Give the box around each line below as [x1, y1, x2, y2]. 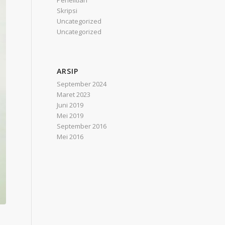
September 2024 [57, 79, 107, 88]
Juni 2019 [57, 100, 84, 109]
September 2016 [57, 122, 107, 131]
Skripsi [57, 6, 78, 15]
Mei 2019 [57, 111, 84, 120]
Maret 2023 [57, 90, 91, 99]
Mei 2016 [57, 132, 84, 141]
